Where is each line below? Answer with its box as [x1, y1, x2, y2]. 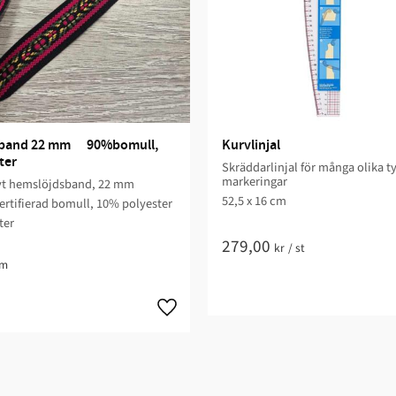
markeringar [222, 172, 287, 191]
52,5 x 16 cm [222, 192, 286, 210]
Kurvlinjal [222, 136, 280, 155]
